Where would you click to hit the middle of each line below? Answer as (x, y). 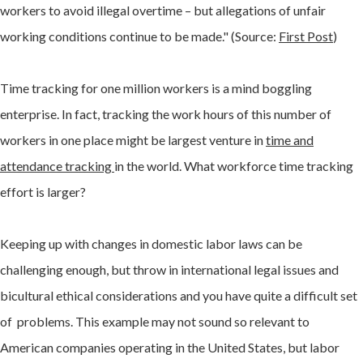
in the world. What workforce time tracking (234, 166)
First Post (306, 36)
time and (290, 140)
